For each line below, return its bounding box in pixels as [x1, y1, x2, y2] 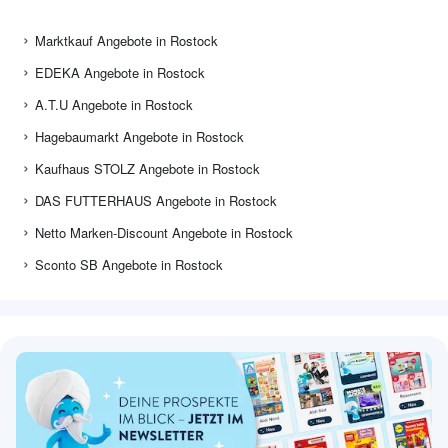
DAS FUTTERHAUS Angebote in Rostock [35, 191, 277, 211]
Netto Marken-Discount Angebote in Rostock [35, 223, 293, 243]
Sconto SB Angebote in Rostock [35, 255, 223, 275]
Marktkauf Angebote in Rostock [35, 31, 218, 51]
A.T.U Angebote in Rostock [35, 95, 193, 115]
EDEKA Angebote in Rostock [35, 63, 205, 83]
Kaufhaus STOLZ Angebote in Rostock [35, 159, 260, 179]
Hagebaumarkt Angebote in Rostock [35, 127, 244, 147]
